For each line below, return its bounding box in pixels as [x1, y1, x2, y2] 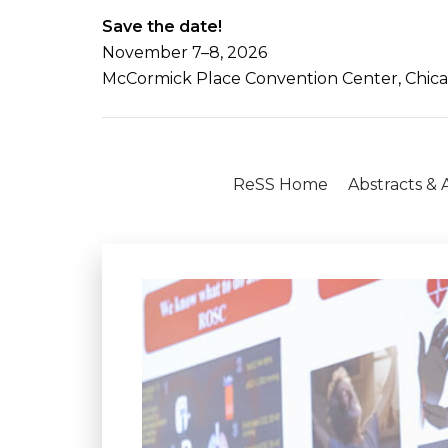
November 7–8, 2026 [102, 43, 267, 62]
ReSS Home [233, 175, 328, 194]
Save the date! [102, 17, 222, 36]
